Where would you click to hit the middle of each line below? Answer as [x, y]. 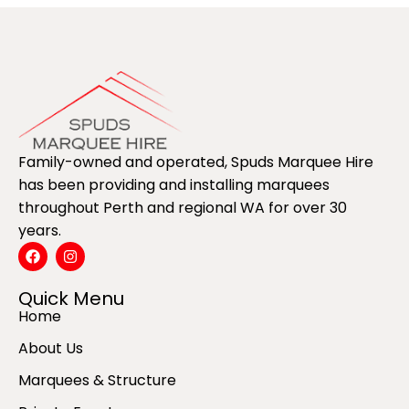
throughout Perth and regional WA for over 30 [183, 208]
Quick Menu [71, 299]
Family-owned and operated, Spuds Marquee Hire [196, 163]
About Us [51, 349]
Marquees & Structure [97, 381]
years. [40, 231]
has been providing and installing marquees [174, 185]
